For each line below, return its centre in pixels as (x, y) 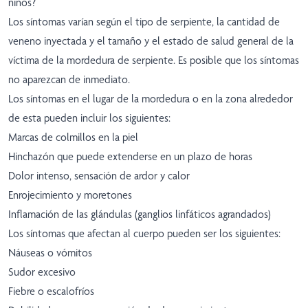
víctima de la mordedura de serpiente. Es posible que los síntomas (154, 60)
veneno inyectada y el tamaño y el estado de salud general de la (151, 41)
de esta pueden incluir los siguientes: (89, 118)
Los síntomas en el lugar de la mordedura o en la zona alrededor (151, 99)
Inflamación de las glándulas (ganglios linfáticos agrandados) (140, 214)
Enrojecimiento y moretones (70, 195)
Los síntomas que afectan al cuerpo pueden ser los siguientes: (144, 234)
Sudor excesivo (42, 272)
